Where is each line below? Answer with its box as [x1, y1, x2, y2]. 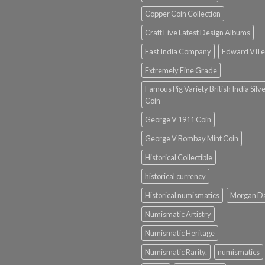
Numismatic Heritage [145, 228, 215, 238]
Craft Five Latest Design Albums [145, 27, 250, 37]
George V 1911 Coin [145, 114, 211, 124]
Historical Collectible [145, 152, 212, 162]
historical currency [145, 171, 206, 181]
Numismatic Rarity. [145, 247, 207, 257]
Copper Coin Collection [145, 8, 221, 18]
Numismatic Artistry [145, 209, 211, 219]
